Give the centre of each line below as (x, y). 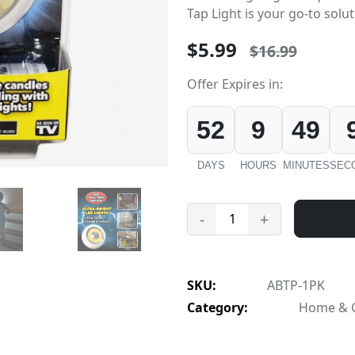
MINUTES (306, 166)
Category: (218, 308)
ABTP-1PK (294, 286)
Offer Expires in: (235, 84)
